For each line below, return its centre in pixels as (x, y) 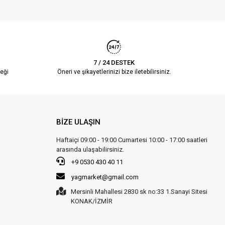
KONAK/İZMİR (91, 201)
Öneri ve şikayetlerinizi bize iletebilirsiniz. (114, 72)
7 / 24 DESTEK (114, 62)
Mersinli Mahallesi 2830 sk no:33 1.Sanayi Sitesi (139, 191)
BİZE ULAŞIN (78, 122)
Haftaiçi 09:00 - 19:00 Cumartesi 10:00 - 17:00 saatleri (132, 140)
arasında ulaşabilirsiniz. (90, 149)
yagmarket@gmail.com (105, 177)
